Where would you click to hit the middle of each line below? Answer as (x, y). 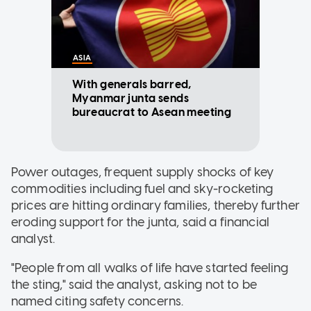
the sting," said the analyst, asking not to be (134, 284)
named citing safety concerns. (98, 301)
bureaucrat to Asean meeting (152, 112)
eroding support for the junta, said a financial (141, 222)
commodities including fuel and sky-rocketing (142, 188)
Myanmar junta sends (131, 98)
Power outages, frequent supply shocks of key (143, 172)
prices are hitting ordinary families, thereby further (155, 205)
